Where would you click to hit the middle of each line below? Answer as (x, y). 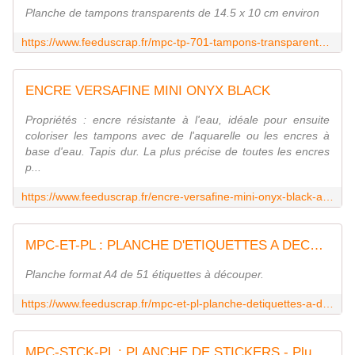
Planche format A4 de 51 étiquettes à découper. (145, 275)
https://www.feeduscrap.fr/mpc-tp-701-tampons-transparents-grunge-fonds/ (324, 42)
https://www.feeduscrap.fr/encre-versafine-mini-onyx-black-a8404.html (328, 197)
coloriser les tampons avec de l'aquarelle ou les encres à (177, 136)
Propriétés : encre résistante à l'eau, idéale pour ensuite (177, 120)
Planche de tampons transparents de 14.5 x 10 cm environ (172, 13)
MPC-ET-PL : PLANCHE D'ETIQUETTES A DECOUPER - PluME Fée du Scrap (317, 246)
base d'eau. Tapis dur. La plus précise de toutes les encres (177, 152)
